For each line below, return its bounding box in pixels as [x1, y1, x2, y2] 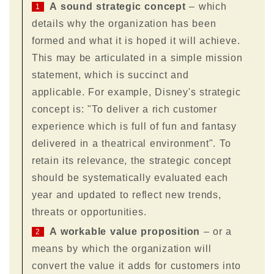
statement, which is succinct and [31, 69, 189, 80]
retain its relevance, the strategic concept [31, 155, 232, 166]
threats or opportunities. [31, 206, 147, 217]
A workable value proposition [50, 226, 201, 237]
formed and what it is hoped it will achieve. [31, 35, 240, 46]
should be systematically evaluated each [31, 172, 229, 183]
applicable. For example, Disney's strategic [31, 86, 241, 97]
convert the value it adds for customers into [31, 260, 241, 271]
